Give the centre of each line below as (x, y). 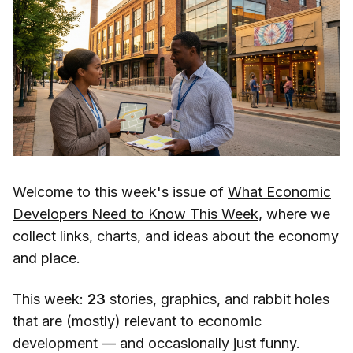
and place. (46, 258)
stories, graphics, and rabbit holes (217, 299)
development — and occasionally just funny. (156, 343)
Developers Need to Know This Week (136, 214)
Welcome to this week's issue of (120, 191)
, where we (294, 214)
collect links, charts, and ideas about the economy (176, 236)
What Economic (279, 191)
